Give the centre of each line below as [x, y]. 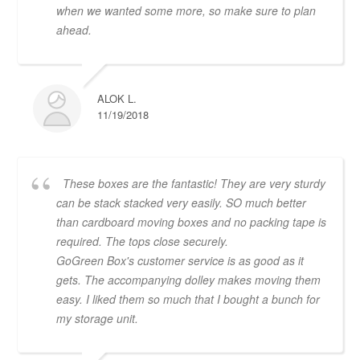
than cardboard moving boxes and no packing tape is [191, 221]
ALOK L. [117, 98]
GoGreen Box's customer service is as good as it [180, 260]
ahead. [74, 29]
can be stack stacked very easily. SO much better [181, 202]
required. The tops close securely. [142, 241]
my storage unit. [97, 318]
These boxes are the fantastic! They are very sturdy [194, 183]
